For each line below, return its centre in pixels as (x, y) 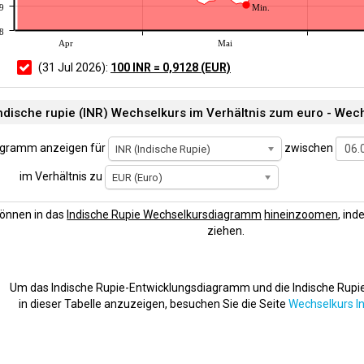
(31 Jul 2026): (74, 68)
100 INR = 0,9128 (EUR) (171, 68)
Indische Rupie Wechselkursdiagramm (165, 215)
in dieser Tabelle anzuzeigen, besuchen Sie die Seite (154, 304)
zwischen (309, 148)
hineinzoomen (301, 215)
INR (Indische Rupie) (163, 149)
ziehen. (225, 231)
